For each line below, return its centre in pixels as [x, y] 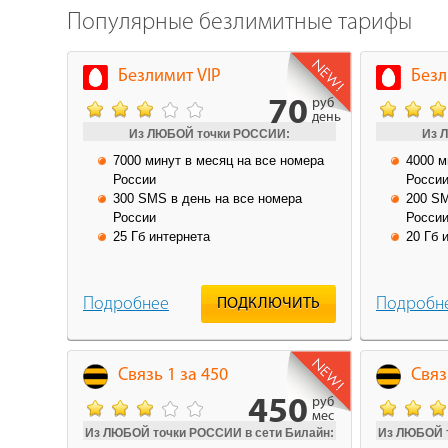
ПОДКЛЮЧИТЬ [268, 303]
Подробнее [126, 304]
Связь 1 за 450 [173, 375]
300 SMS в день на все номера [207, 198]
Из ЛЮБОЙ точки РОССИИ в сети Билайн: [209, 432]
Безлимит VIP [169, 76]
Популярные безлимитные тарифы [239, 22]
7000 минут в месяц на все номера [218, 160]
